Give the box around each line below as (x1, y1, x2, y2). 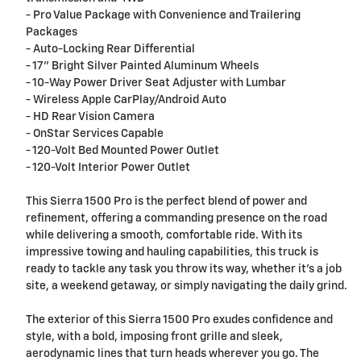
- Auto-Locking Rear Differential (26, 44, 195, 56)
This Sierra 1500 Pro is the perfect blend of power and (26, 196, 307, 208)
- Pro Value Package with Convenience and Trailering (26, 10, 301, 22)
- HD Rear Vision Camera (26, 111, 155, 123)
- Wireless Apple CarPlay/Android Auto (26, 94, 226, 106)
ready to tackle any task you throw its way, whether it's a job (26, 263, 342, 276)
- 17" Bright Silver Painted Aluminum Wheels (26, 60, 259, 73)
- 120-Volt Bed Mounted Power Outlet (26, 145, 219, 157)
